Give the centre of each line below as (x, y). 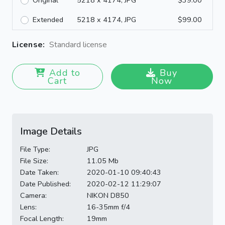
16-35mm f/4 (108, 207)
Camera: (33, 196)
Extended (48, 20)
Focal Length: (42, 219)
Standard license (78, 45)
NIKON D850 (108, 196)
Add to (65, 73)
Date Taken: (39, 173)
